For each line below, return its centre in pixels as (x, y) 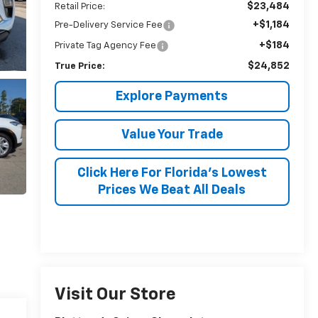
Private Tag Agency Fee (105, 45)
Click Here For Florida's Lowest (172, 173)
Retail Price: (79, 6)
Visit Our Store (115, 295)
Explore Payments (172, 96)
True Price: (79, 66)
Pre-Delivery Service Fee (108, 25)
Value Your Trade (172, 135)
